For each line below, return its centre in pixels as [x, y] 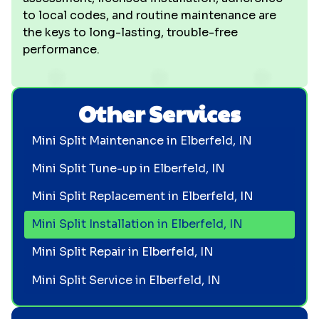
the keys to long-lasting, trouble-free [130, 32]
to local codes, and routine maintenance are [150, 15]
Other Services [159, 113]
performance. [61, 49]
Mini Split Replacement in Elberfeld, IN [142, 196]
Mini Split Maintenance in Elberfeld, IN [141, 140]
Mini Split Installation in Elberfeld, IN [137, 224]
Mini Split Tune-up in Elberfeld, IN [128, 168]
